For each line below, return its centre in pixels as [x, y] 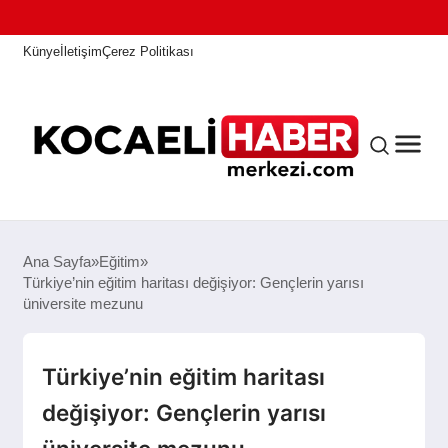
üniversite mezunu [83, 304]
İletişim [81, 51]
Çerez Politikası [148, 51]
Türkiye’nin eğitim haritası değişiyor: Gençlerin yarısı [194, 283]
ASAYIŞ [51, 398]
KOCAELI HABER [84, 327]
